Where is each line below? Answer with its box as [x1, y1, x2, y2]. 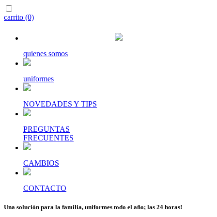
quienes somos [23, 49, 68, 58]
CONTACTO [23, 184, 66, 192]
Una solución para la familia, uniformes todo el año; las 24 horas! [4, 203, 182, 211]
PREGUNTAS [23, 125, 70, 133]
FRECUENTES [23, 134, 74, 142]
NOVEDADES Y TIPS [23, 100, 97, 108]
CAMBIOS [23, 159, 59, 167]
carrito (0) [4, 13, 34, 21]
